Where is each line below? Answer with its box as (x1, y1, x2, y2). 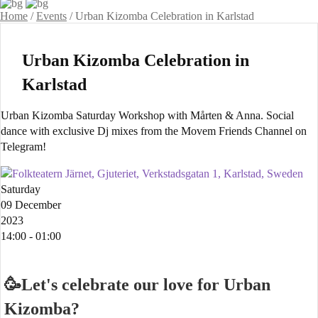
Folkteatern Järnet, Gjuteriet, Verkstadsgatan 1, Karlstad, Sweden (12, 168, 303, 180)
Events (36, 10, 67, 23)
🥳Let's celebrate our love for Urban (4, 275, 270, 295)
